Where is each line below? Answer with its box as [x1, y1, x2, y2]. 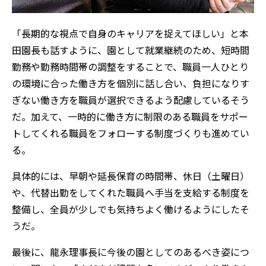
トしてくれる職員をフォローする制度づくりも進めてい [12, 126, 249, 141]
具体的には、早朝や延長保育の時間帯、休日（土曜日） [12, 169, 249, 183]
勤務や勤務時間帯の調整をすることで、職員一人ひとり [12, 59, 249, 74]
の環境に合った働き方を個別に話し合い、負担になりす [12, 76, 249, 91]
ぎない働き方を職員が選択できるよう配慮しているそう [12, 93, 249, 107]
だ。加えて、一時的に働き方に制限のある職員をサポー [12, 109, 248, 124]
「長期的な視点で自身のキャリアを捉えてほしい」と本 [12, 26, 249, 41]
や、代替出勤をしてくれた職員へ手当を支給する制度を [12, 185, 249, 200]
